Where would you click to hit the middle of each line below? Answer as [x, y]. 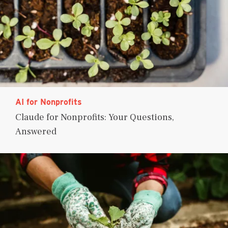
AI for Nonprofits [49, 102]
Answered [36, 131]
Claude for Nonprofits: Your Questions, [95, 117]
